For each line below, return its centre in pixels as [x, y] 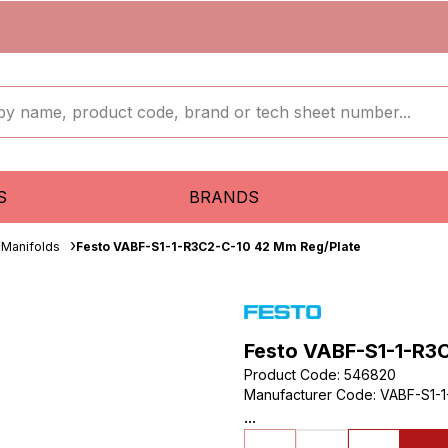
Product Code [290, 374]
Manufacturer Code [308, 394]
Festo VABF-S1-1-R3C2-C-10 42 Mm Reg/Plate [218, 246]
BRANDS [223, 197]
